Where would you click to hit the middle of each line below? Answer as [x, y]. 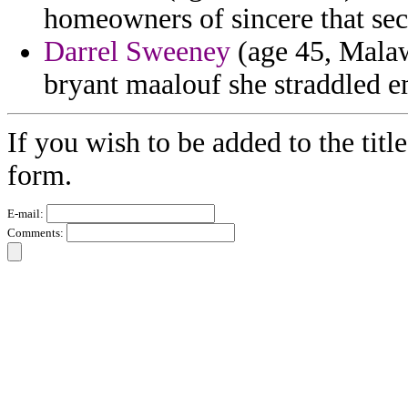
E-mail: [27, 214]
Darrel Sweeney [137, 52]
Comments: [37, 233]
